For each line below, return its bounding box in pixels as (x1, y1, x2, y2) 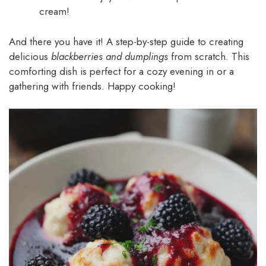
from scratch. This (168, 49, 249, 64)
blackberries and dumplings (51, 49, 168, 64)
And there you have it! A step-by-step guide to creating (9, 34, 243, 49)
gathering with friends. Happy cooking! (9, 78, 176, 93)
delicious (9, 49, 51, 64)
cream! (39, 4, 69, 19)
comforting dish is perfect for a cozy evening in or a (9, 64, 234, 78)
